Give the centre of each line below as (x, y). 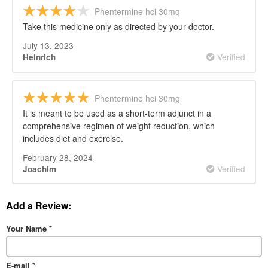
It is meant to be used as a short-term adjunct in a (117, 113)
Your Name (28, 229)
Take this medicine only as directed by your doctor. (118, 26)
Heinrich (39, 57)
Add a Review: (39, 206)
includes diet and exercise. (73, 138)
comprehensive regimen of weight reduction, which (119, 125)
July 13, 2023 (48, 45)
